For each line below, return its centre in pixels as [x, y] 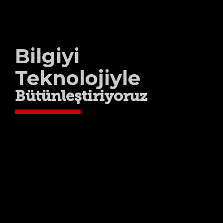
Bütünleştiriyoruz [81, 98]
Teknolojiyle [78, 78]
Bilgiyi [47, 56]
